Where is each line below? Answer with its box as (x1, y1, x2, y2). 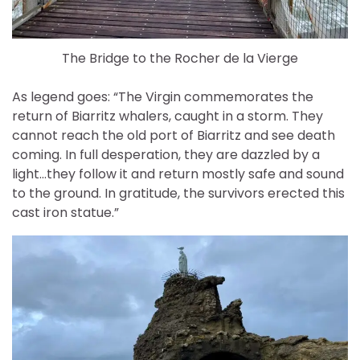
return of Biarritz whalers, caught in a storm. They (12, 107, 323, 126)
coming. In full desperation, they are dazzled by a (12, 145, 320, 165)
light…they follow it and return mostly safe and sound (12, 165, 344, 184)
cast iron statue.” (12, 203, 119, 223)
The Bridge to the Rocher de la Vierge (62, 49, 298, 68)
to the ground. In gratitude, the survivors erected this (12, 184, 345, 203)
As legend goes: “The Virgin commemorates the (12, 88, 313, 107)
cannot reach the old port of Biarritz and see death (12, 126, 335, 145)
